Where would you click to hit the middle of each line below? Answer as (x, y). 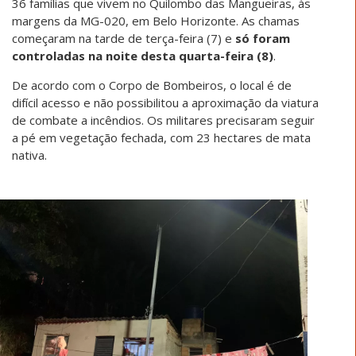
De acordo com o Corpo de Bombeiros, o (124, 85)
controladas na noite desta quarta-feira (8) (143, 56)
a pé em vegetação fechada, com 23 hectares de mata (161, 137)
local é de (264, 85)
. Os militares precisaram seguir (228, 120)
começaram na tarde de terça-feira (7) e (124, 38)
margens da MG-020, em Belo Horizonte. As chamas (156, 21)
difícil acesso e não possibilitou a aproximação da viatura (165, 103)
